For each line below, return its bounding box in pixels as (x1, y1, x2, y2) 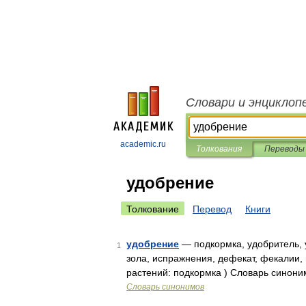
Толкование (126, 204, 179, 214)
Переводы (264, 144, 305, 154)
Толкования (196, 144, 242, 154)
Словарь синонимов (126, 282, 204, 292)
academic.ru (120, 139, 166, 149)
